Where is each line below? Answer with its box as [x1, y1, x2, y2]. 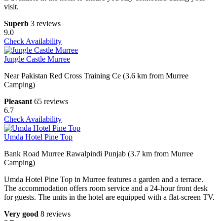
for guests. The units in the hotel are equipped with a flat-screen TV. [4, 193, 215, 202]
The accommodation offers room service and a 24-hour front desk [4, 184, 208, 193]
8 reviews [40, 210, 71, 219]
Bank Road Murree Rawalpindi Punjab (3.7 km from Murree [4, 149, 193, 158]
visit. [4, 2, 19, 11]
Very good [4, 210, 38, 219]
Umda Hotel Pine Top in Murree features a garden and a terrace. [4, 175, 203, 184]
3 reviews [31, 19, 61, 28]
